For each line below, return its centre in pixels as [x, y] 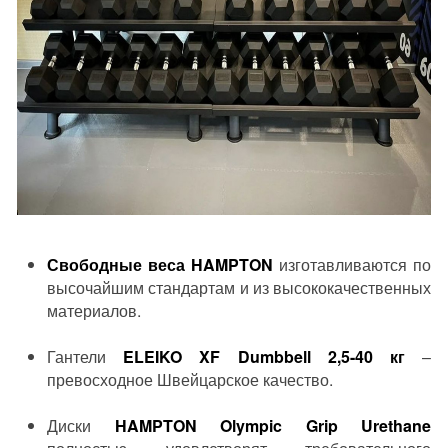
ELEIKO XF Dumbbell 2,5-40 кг [264, 356]
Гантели [85, 356]
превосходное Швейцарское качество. [190, 379]
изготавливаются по [352, 264]
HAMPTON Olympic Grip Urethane [272, 425]
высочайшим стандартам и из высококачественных [239, 287]
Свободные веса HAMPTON [160, 264]
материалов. [94, 310]
